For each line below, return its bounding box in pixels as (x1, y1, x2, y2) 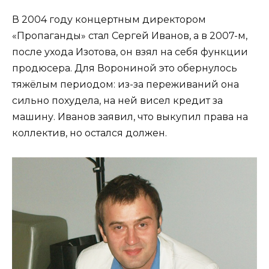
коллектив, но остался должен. (12, 127, 167, 139)
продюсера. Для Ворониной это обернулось (12, 62, 237, 74)
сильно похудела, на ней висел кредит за (12, 95, 223, 107)
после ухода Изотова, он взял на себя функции (12, 46, 248, 58)
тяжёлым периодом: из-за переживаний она (12, 79, 239, 91)
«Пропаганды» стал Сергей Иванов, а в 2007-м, (12, 30, 247, 42)
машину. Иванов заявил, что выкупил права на (12, 111, 248, 123)
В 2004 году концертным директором (12, 14, 206, 26)
